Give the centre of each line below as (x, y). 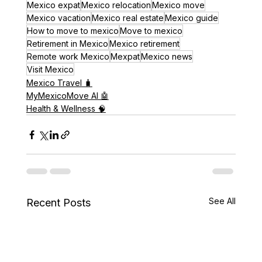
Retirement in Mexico (67, 44)
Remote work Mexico (68, 56)
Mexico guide (191, 18)
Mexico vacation (58, 18)
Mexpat (125, 56)
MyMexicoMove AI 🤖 (67, 96)
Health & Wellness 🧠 (66, 108)
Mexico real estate (127, 18)
